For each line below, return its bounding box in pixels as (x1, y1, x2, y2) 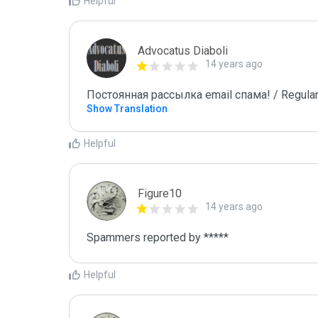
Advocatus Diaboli (138, 44, 228, 57)
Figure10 (138, 187, 182, 200)
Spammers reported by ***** (87, 231, 231, 244)
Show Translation (87, 103, 168, 114)
